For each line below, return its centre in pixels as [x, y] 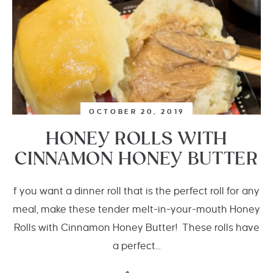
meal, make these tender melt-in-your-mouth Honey [136, 210]
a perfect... [136, 246]
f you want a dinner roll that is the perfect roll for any [136, 191]
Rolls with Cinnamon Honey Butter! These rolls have [136, 228]
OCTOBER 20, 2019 [137, 112]
